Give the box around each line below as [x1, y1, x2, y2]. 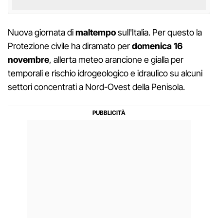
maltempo [75, 27, 116, 37]
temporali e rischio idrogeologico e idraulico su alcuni [8, 68, 202, 78]
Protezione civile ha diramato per [8, 40, 132, 51]
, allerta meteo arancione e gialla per [49, 54, 183, 65]
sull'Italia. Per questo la [116, 27, 202, 37]
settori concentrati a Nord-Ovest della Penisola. [8, 81, 185, 92]
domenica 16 [132, 40, 182, 51]
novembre [8, 54, 49, 65]
